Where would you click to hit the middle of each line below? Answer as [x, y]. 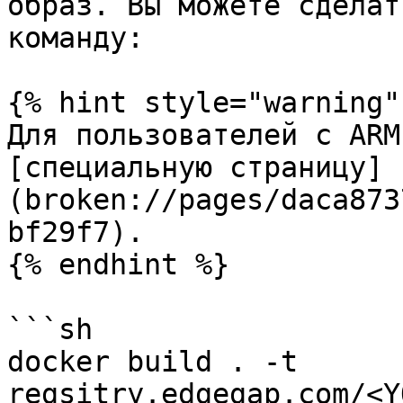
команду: [76, 38]
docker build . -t [152, 362]
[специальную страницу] [195, 167]
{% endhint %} [118, 264]
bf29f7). [76, 232]
